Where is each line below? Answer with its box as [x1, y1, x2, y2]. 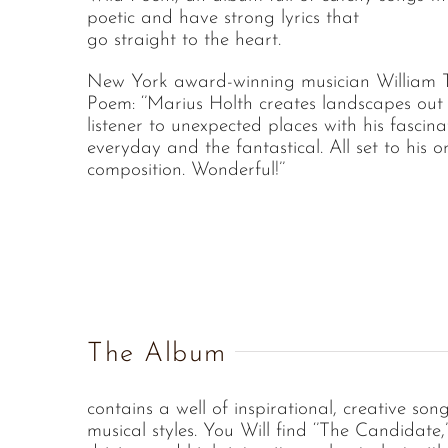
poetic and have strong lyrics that [87, 9, 359, 28]
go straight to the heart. [87, 31, 281, 50]
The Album [87, 340, 227, 368]
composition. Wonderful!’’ [87, 161, 285, 180]
